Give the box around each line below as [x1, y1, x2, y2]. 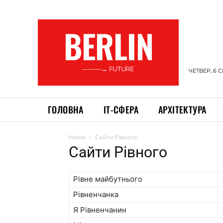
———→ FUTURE [82, 65, 134, 73]
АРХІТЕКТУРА [158, 103, 207, 116]
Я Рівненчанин [73, 205, 126, 215]
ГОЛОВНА [48, 103, 84, 116]
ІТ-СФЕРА [103, 103, 139, 116]
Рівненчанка [73, 190, 118, 200]
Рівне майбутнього [73, 174, 142, 184]
